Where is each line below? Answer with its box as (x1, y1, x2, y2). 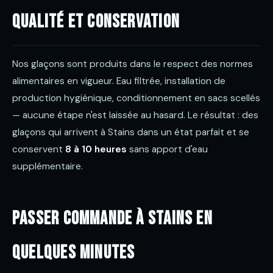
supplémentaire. (12, 160, 83, 172)
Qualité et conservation (12, 11, 180, 33)
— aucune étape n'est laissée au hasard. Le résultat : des (12, 109, 258, 121)
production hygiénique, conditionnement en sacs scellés (12, 92, 260, 104)
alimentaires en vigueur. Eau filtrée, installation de (12, 75, 225, 87)
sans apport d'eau (127, 143, 208, 155)
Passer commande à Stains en (12, 208, 213, 230)
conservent (12, 143, 65, 155)
